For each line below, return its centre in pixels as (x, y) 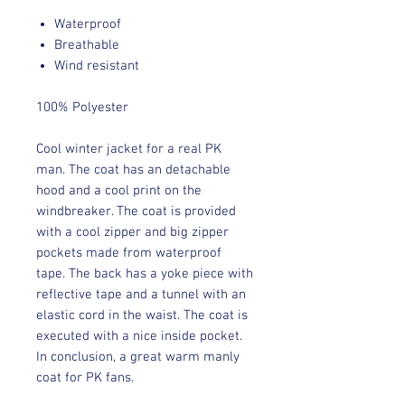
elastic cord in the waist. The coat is (142, 315)
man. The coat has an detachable (133, 170)
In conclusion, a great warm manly (138, 357)
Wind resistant (97, 66)
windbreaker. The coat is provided (136, 211)
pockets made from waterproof (129, 253)
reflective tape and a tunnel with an (141, 294)
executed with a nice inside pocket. (139, 336)
